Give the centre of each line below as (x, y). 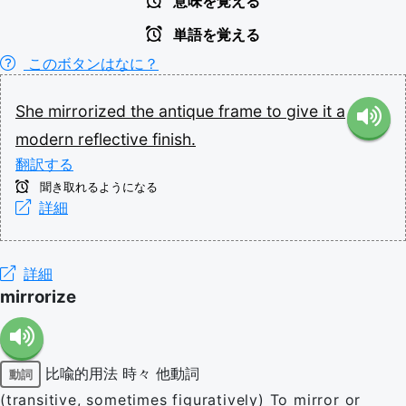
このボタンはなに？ (91, 63)
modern (47, 139)
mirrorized (89, 111)
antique (188, 111)
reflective (115, 139)
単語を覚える (215, 35)
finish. (174, 139)
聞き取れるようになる (97, 187)
